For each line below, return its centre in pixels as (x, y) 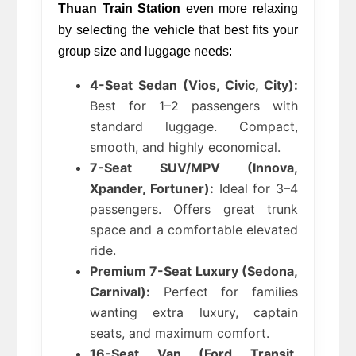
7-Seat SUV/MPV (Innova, (194, 167)
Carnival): (120, 291)
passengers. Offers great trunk (194, 209)
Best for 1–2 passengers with (194, 105)
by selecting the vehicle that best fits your (178, 29)
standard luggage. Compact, (194, 126)
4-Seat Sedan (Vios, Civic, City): (194, 85)
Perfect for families (224, 291)
